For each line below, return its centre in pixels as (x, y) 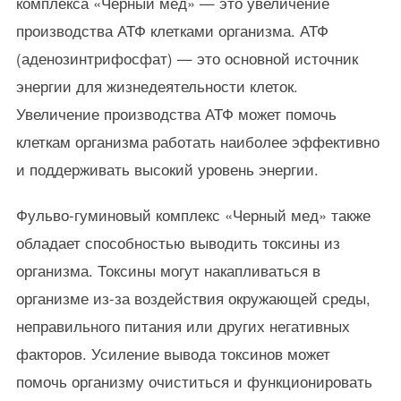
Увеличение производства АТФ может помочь (176, 114)
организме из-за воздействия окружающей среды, (193, 298)
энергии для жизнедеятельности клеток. (157, 86)
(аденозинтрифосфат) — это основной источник (187, 58)
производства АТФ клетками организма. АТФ (172, 30)
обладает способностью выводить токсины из (178, 243)
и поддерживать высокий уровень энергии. (167, 169)
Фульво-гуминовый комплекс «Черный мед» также (193, 215)
